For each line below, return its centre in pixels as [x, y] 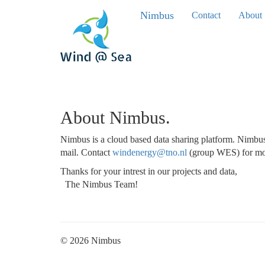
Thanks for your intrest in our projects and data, [149, 171]
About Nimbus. [115, 117]
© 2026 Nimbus [91, 240]
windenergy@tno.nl [150, 152]
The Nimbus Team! [99, 184]
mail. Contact [86, 152]
